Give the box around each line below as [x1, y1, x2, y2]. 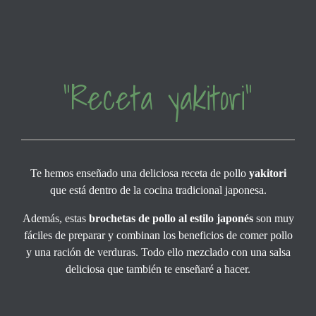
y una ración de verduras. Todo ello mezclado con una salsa [25, 245, 291, 258]
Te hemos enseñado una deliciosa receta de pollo [30, 166, 249, 179]
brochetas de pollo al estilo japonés [88, 212, 253, 224]
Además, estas [22, 212, 89, 224]
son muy [253, 212, 294, 224]
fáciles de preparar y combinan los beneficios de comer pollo [23, 229, 293, 241]
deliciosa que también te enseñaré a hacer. [66, 262, 250, 275]
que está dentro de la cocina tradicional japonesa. [49, 183, 267, 196]
